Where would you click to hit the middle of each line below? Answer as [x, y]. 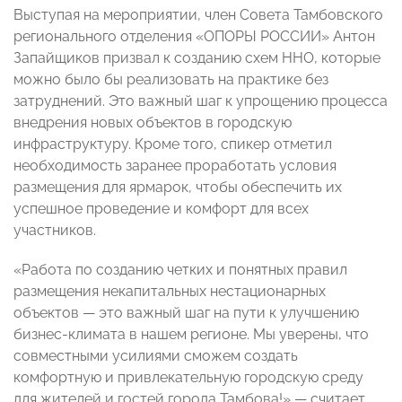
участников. [55, 231]
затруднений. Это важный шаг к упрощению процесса [201, 101]
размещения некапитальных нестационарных [170, 292]
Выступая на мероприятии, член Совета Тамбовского [198, 15]
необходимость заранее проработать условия [175, 166]
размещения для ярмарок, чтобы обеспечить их [178, 188]
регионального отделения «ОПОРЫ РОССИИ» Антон [194, 37]
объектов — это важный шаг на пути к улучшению [186, 313]
